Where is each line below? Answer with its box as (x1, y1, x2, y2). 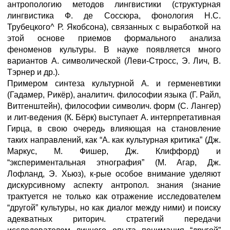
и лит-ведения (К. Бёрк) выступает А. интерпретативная (7, 113, 221, 122)
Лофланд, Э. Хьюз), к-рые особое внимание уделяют (7, 169, 221, 178)
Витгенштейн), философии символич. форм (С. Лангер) (7, 102, 221, 110)
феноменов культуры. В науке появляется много (7, 45, 221, 54)
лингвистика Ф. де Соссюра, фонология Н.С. (7, 11, 221, 20)
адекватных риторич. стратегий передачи (7, 215, 221, 223)
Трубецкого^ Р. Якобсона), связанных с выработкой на (7, 23, 221, 31)
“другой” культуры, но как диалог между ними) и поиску (7, 203, 221, 212)
